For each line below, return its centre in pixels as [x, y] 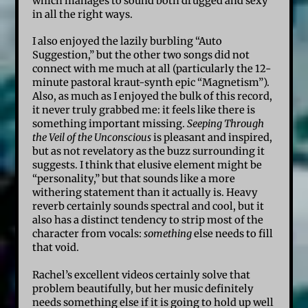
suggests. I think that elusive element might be [147, 165]
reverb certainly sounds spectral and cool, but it [148, 207]
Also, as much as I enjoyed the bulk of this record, [153, 97]
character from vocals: [88, 234]
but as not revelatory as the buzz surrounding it [149, 152]
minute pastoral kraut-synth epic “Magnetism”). [151, 83]
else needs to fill [233, 234]
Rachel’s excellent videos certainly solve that [142, 275]
